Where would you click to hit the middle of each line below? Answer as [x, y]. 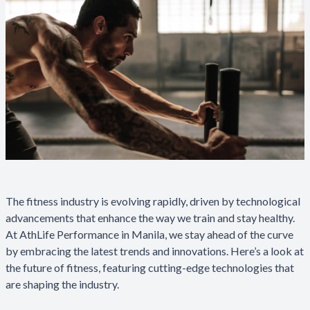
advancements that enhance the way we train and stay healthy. [150, 217]
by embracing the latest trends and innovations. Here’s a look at [155, 250]
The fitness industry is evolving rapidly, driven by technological [153, 201]
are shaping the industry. [63, 284]
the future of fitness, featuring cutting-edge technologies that [150, 267]
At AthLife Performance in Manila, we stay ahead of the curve [149, 234]
